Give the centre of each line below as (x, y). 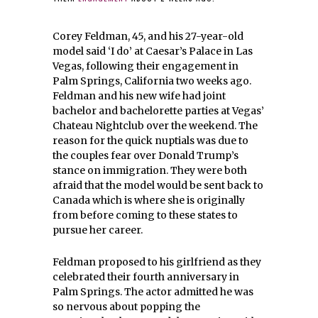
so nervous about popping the (126, 307)
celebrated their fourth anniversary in (146, 277)
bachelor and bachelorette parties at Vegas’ (158, 111)
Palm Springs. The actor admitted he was (153, 292)
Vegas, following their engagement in (146, 66)
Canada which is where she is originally (149, 201)
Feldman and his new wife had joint (139, 96)
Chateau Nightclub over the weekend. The (155, 126)
